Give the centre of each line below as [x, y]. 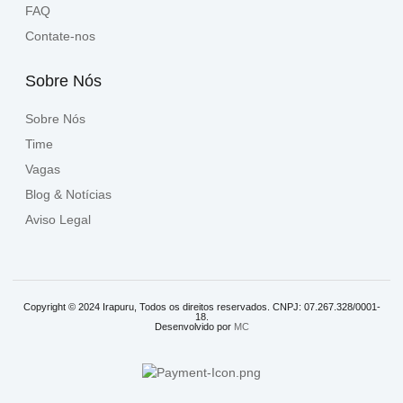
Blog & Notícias [68, 194]
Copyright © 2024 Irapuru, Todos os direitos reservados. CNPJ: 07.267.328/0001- [201, 306]
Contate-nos [60, 36]
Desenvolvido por [194, 326]
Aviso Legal [58, 219]
